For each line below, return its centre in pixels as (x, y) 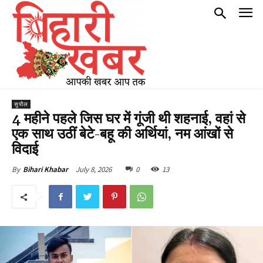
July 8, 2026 (94, 169)
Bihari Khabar (45, 169)
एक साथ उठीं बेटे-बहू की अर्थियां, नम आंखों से (122, 134)
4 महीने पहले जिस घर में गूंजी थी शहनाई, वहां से (129, 119)
